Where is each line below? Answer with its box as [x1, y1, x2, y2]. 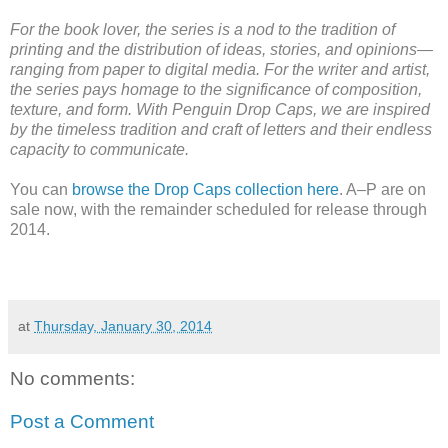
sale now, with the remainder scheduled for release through [10, 200, 427, 218]
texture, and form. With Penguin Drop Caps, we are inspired [10, 100, 430, 118]
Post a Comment [10, 411, 154, 433]
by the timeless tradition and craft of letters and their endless [10, 120, 432, 138]
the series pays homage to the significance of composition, [10, 80, 422, 98]
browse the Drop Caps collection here [72, 180, 339, 198]
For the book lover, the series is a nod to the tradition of [10, 20, 395, 38]
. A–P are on [339, 180, 426, 198]
